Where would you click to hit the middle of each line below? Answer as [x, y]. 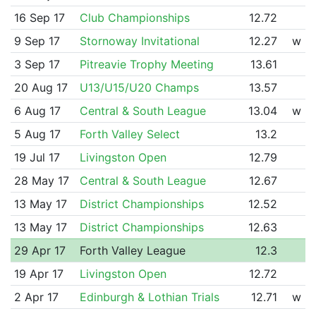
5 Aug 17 [37, 134]
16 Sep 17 [39, 17]
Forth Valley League [132, 250]
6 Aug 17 [37, 110]
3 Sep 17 [37, 64]
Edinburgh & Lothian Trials [149, 297]
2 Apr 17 [36, 297]
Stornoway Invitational [139, 41]
